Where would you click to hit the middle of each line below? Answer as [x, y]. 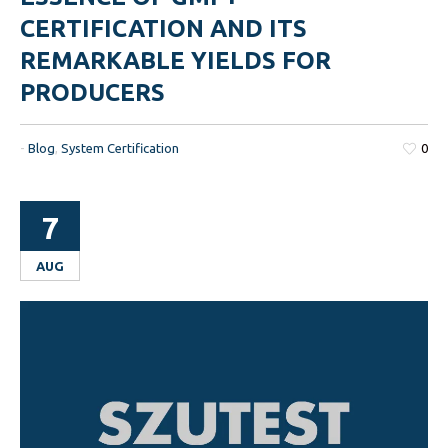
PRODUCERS [93, 92]
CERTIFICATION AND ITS [164, 28]
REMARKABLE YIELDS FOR [176, 60]
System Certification [120, 147]
